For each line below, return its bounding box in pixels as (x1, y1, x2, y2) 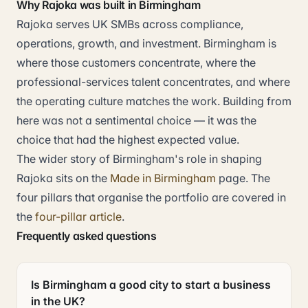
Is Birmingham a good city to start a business (31, 278, 271, 291)
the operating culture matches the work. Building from (16, 94, 291, 108)
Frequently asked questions (16, 229, 157, 243)
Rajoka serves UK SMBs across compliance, (16, 17, 243, 31)
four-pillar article (35, 210, 122, 223)
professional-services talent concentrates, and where (16, 75, 290, 89)
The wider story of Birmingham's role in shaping (16, 152, 262, 166)
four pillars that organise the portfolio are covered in (16, 190, 286, 204)
